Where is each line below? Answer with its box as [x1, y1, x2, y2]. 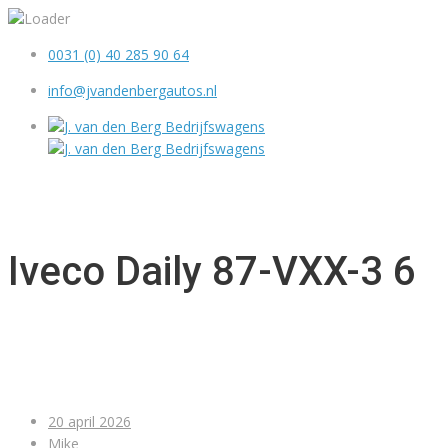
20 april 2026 [48, 412, 131, 432]
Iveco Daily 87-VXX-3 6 [8, 248, 416, 296]
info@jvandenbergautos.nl [48, 81, 217, 100]
